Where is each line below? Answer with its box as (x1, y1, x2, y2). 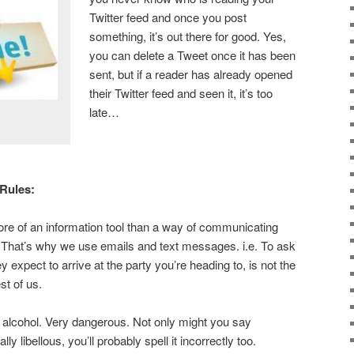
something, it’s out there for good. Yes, (89, 27, 287, 44)
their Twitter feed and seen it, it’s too (89, 84, 273, 101)
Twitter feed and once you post (89, 8, 247, 25)
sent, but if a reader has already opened (89, 65, 293, 82)
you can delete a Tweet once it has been (89, 46, 296, 63)
